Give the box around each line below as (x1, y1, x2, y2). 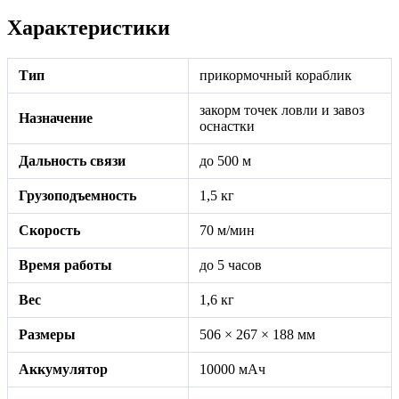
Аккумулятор (19, 361, 108, 377)
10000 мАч (199, 361, 265, 377)
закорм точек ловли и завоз (199, 102, 364, 118)
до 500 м (199, 152, 251, 168)
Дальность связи (19, 152, 126, 168)
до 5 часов (199, 256, 262, 273)
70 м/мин (199, 222, 255, 238)
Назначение (19, 110, 93, 126)
